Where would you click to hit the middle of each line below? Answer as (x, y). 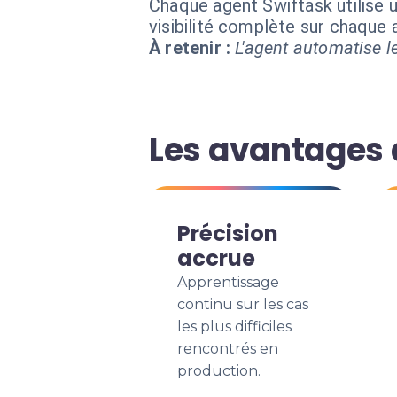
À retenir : (190, 48)
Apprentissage (228, 282)
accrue (216, 258)
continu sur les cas (243, 304)
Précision (228, 234)
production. (219, 371)
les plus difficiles (234, 327)
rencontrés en (228, 349)
